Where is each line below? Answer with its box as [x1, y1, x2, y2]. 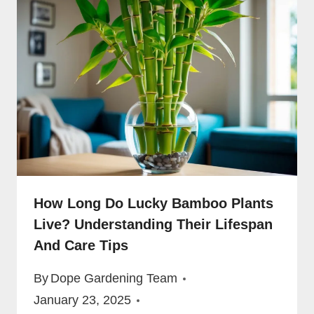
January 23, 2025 [34, 293, 131, 308]
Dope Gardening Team [50, 271, 178, 286]
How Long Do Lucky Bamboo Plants [34, 195, 273, 211]
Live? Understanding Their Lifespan [34, 216, 273, 232]
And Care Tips [34, 237, 128, 253]
